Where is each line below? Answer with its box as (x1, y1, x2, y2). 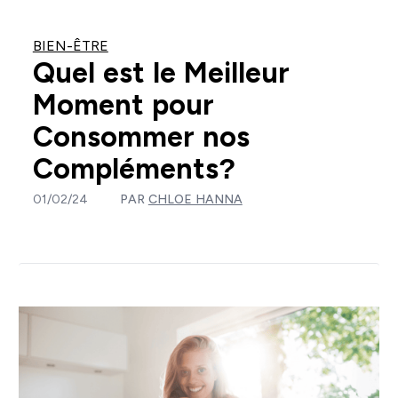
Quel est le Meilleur (32, 56, 290, 89)
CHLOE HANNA (147, 191, 243, 206)
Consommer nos (32, 120, 250, 153)
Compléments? (32, 152, 236, 185)
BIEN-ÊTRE (32, 37, 108, 53)
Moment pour (32, 88, 214, 121)
